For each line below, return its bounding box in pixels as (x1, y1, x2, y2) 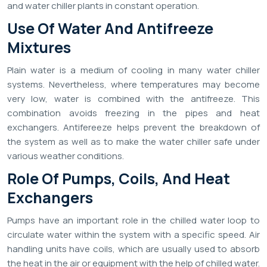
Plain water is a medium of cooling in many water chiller (7, 64, 260, 77)
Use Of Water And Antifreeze (7, 18, 213, 39)
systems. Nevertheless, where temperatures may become (7, 78, 260, 91)
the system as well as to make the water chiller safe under (7, 135, 260, 148)
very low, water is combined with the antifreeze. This (7, 92, 260, 105)
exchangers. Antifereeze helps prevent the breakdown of (7, 121, 260, 134)
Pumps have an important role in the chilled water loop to (7, 214, 260, 227)
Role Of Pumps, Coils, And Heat (7, 168, 230, 190)
